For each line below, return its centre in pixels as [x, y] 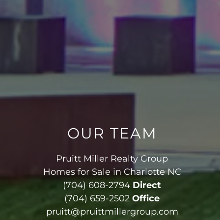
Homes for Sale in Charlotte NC [112, 172]
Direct [147, 185]
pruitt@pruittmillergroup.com [112, 211]
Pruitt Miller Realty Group [112, 158]
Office [146, 198]
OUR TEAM [112, 133]
